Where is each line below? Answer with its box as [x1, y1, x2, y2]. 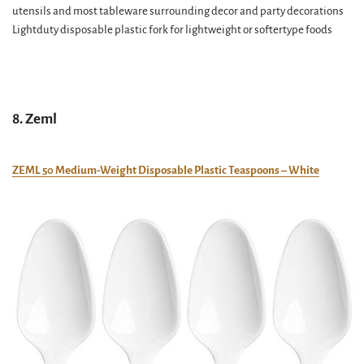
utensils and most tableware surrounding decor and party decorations [12, 5, 344, 17]
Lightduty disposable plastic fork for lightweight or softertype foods [12, 24, 332, 36]
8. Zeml [12, 111, 57, 127]
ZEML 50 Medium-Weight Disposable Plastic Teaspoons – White [12, 164, 319, 176]
